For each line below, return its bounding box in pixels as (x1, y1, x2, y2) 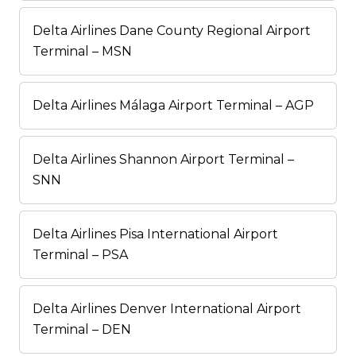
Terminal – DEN (33, 322, 131, 338)
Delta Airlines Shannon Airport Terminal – (33, 152, 294, 168)
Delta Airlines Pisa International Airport (33, 226, 278, 242)
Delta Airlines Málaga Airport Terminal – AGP (33, 98, 314, 114)
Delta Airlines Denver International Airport (33, 301, 301, 317)
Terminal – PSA (33, 247, 128, 263)
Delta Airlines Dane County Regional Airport (33, 23, 311, 39)
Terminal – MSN (33, 44, 132, 60)
